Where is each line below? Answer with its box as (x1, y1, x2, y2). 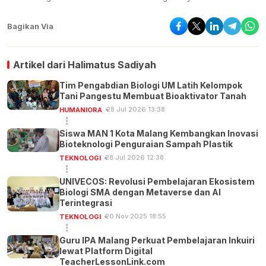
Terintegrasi (59, 198, 112, 208)
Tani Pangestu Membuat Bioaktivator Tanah (59, 91, 246, 102)
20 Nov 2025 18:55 (105, 212, 167, 221)
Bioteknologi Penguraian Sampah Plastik (59, 139, 233, 150)
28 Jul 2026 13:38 (106, 105, 166, 114)
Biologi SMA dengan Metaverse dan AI (59, 187, 221, 198)
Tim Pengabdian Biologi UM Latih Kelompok (59, 80, 242, 91)
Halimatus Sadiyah (68, 59, 156, 71)
